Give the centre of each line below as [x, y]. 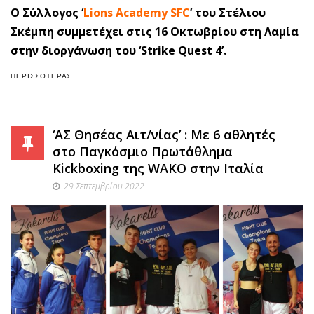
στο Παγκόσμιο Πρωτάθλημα [143, 151]
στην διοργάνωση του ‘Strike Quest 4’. [118, 50]
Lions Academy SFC [137, 12]
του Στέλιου [229, 12]
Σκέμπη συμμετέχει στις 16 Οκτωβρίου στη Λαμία [155, 31]
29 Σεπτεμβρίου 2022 [104, 186]
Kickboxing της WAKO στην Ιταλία [158, 168]
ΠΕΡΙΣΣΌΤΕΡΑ [39, 76]
